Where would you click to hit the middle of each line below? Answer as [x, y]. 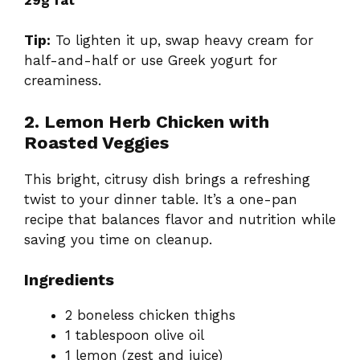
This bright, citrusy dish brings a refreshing [167, 179]
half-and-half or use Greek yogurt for [151, 61]
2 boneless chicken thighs [150, 315]
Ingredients [69, 280]
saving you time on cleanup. [118, 239]
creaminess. [63, 81]
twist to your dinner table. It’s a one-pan [161, 199]
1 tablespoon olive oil [135, 335]
